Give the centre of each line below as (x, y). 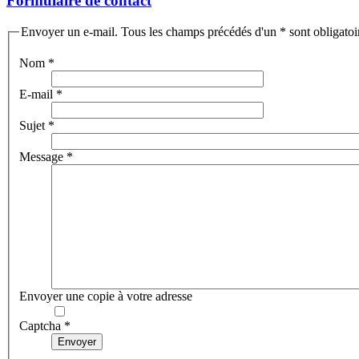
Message (41, 157)
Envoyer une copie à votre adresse (106, 296)
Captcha (40, 326)
